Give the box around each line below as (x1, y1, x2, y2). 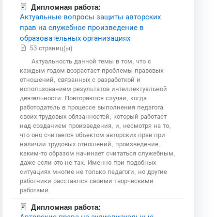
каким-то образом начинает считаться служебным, (20, 149, 176, 157)
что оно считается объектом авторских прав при (20, 131, 166, 139)
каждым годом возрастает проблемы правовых (20, 66, 164, 74)
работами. (20, 186, 51, 194)
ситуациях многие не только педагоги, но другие (20, 168, 168, 175)
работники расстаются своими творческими (20, 177, 154, 185)
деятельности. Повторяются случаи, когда (20, 94, 147, 102)
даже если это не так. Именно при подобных (20, 158, 156, 166)
